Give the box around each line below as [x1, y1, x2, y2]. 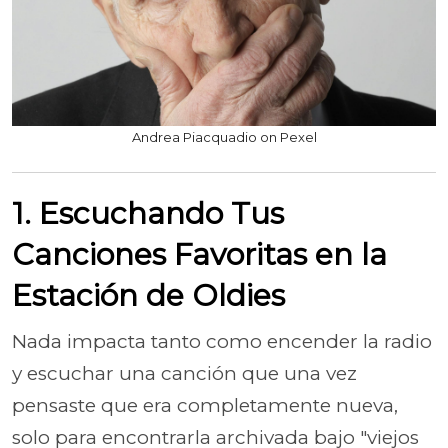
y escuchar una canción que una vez [12, 361, 357, 385]
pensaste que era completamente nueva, [12, 393, 398, 417]
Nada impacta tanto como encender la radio [12, 329, 432, 353]
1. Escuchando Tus [12, 194, 284, 232]
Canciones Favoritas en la [12, 235, 387, 273]
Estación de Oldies [12, 276, 285, 314]
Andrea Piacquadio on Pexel [131, 128, 317, 145]
